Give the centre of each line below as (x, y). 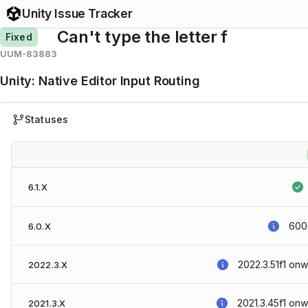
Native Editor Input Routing (119, 81)
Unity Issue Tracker (77, 13)
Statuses (47, 119)
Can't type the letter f (143, 37)
